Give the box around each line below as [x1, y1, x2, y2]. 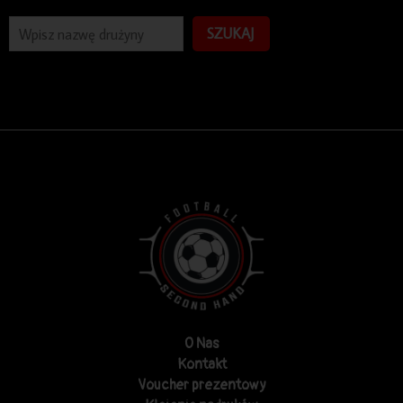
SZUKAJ [207, 23, 255, 43]
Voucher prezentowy [137, 375, 266, 394]
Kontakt [176, 354, 227, 373]
